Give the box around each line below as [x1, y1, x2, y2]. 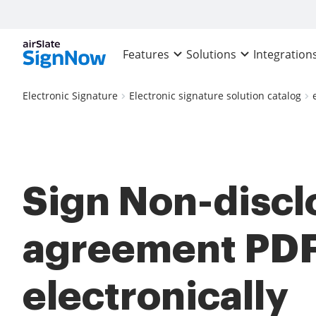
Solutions [186, 47, 237, 63]
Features [123, 47, 170, 63]
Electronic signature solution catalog [129, 88, 301, 102]
